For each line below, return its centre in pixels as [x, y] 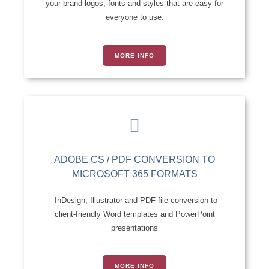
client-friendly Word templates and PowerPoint [134, 214]
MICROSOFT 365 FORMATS [134, 174]
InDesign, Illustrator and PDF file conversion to [134, 200]
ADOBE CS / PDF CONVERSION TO [134, 159]
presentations [134, 228]
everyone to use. [134, 17]
